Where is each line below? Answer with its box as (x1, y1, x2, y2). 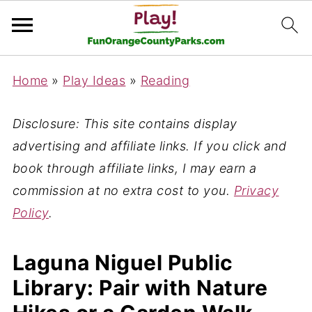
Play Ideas (63, 73, 126, 88)
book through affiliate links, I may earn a (12, 161, 257, 175)
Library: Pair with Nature (12, 275, 268, 300)
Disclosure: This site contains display (12, 116, 237, 131)
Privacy (233, 183, 279, 198)
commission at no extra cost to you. (12, 183, 234, 198)
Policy (12, 205, 49, 220)
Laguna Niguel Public (12, 250, 233, 275)
